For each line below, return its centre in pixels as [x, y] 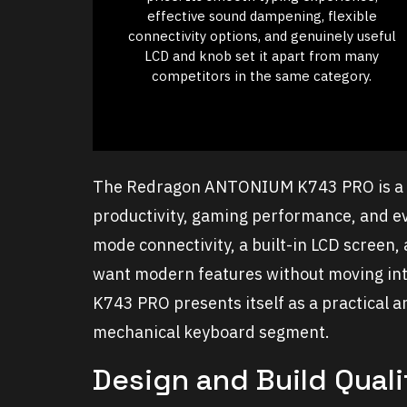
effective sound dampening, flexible [262, 16]
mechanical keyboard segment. [211, 333]
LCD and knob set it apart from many [262, 56]
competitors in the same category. [262, 76]
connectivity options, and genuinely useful [262, 36]
